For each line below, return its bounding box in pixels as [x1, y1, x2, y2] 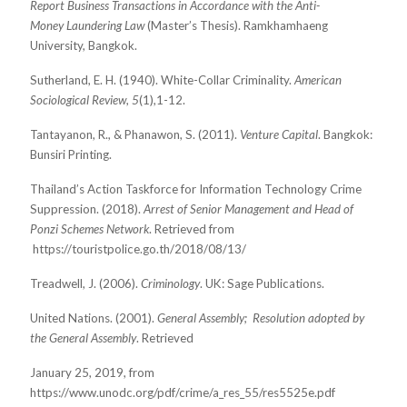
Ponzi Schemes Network [30, 222, 149, 237]
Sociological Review [30, 93, 126, 108]
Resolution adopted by [253, 311, 364, 326]
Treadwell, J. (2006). [30, 276, 141, 292]
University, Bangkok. [30, 38, 137, 54]
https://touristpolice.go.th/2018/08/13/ [30, 242, 246, 257]
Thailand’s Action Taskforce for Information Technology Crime [30, 182, 362, 197]
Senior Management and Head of [190, 202, 353, 217]
